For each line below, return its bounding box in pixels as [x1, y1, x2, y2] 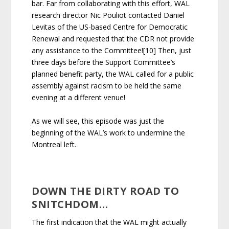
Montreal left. [32, 139, 77, 149]
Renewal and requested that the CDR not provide [32, 34, 195, 44]
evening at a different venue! [32, 93, 126, 103]
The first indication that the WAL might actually [32, 217, 187, 227]
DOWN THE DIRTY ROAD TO [32, 184, 179, 198]
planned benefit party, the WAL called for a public [32, 69, 194, 79]
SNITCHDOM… [32, 197, 108, 212]
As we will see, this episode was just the [32, 116, 165, 126]
